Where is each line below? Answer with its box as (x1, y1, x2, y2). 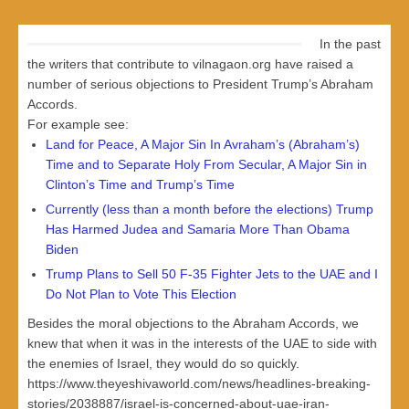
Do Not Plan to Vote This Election (46, 286, 236, 301)
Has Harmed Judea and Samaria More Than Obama (46, 221, 350, 236)
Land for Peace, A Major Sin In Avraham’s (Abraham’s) (46, 136, 360, 152)
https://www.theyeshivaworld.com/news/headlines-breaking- (27, 375, 371, 391)
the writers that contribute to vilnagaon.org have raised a (27, 56, 353, 71)
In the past (320, 36, 381, 51)
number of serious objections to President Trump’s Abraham (27, 76, 373, 91)
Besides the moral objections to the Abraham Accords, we (27, 315, 359, 330)
